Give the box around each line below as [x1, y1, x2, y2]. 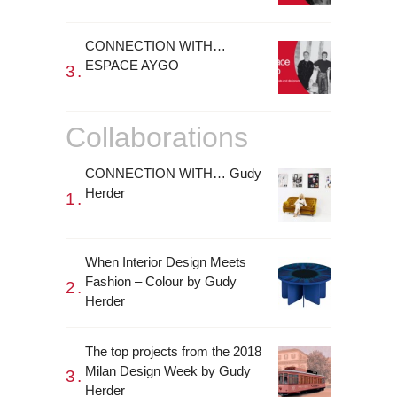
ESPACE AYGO [85, 58, 179, 74]
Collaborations [66, 121, 248, 153]
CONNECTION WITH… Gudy [85, 166, 261, 182]
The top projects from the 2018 [85, 343, 261, 359]
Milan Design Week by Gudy [85, 362, 251, 378]
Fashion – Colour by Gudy [85, 274, 237, 290]
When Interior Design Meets [85, 254, 246, 270]
